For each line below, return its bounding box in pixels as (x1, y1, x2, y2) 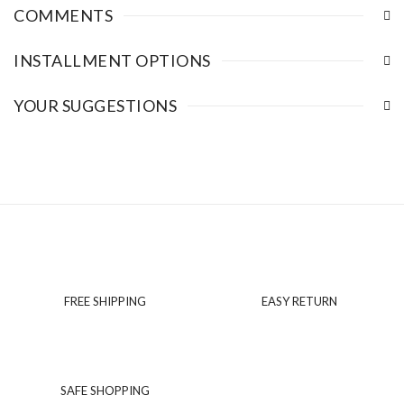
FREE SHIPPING (64, 294, 146, 309)
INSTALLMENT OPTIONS (14, 50, 211, 70)
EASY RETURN (261, 294, 337, 309)
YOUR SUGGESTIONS (14, 95, 177, 115)
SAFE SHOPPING (60, 383, 150, 399)
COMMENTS (14, 5, 113, 25)
